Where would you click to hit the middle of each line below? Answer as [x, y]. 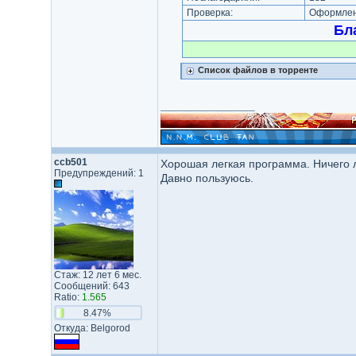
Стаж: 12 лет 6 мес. [97, 275]
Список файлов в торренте [257, 70]
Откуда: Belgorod [92, 328]
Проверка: [209, 13]
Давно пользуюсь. [207, 178]
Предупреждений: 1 [99, 173]
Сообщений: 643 [91, 286]
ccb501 [70, 162]
